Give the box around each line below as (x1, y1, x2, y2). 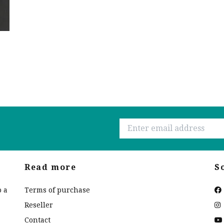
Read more (24, 162, 76, 172)
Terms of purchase (24, 185, 90, 194)
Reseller (24, 200, 53, 209)
